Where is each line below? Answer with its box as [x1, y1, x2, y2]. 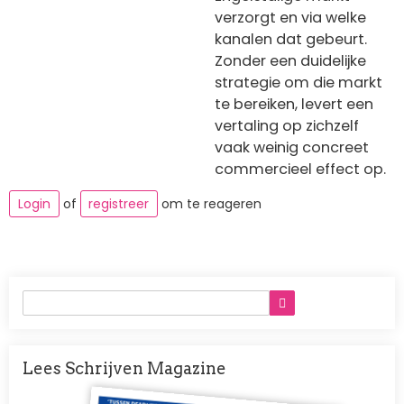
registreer [88, 194, 150, 213]
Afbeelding [76, 379, 153, 398]
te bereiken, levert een [215, 94, 373, 115]
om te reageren [158, 194, 262, 213]
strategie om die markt [215, 72, 382, 94]
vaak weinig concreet [215, 137, 369, 159]
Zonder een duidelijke [215, 50, 366, 72]
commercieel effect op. [215, 159, 386, 180]
